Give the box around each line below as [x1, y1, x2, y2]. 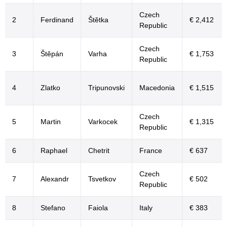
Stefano [41, 204, 65, 212]
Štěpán [41, 50, 63, 58]
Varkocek [88, 118, 118, 126]
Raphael [41, 146, 67, 155]
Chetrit [88, 146, 109, 155]
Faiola [88, 204, 108, 212]
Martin [41, 118, 61, 126]
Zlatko [41, 84, 60, 92]
